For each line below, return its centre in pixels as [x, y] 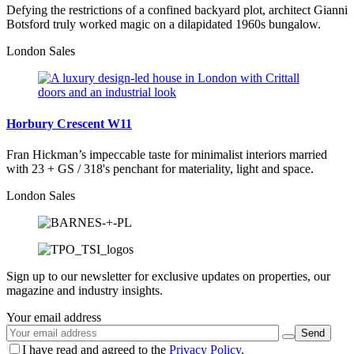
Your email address [54, 317]
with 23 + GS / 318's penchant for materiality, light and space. [160, 168]
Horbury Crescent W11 [69, 123]
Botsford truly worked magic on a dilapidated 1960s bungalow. [164, 24]
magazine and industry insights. [85, 290]
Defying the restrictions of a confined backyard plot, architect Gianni [177, 10]
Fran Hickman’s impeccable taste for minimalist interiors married [167, 154]
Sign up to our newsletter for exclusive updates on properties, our [168, 276]
